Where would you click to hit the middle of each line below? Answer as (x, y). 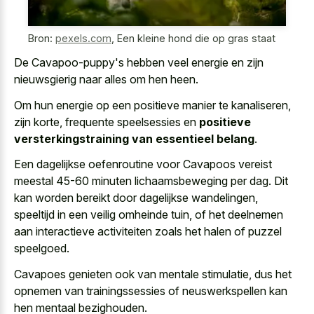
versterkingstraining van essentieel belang (134, 138)
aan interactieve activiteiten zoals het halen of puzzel (148, 232)
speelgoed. (42, 248)
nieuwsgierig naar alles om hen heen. (106, 80)
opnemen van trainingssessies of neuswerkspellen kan (151, 291)
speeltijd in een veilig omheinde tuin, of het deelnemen (149, 215)
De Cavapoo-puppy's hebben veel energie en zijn (139, 63)
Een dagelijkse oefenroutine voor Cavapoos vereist (143, 164)
